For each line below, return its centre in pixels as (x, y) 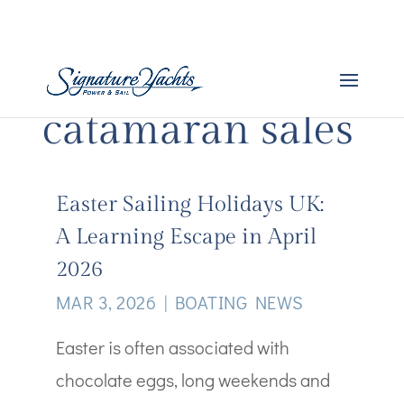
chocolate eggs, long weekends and (193, 380)
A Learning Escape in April (186, 238)
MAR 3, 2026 (106, 303)
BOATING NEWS (239, 303)
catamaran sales (198, 130)
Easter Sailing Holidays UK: (189, 205)
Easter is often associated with (172, 348)
